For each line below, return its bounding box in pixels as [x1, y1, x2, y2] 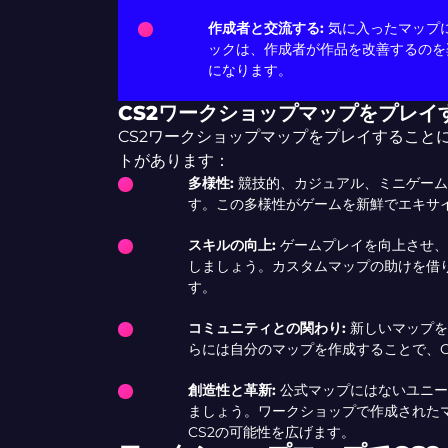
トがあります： [117, 151, 230, 170]
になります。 [207, 61, 292, 79]
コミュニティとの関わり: [187, 319, 346, 337]
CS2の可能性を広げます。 [187, 423, 355, 441]
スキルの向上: [187, 236, 276, 254]
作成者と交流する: [207, 19, 324, 37]
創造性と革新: [187, 381, 280, 399]
